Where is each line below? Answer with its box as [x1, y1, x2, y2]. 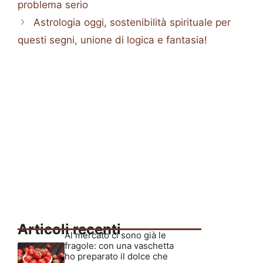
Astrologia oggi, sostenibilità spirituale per [33, 16, 231, 28]
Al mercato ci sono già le [65, 229, 166, 241]
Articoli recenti [18, 220, 121, 238]
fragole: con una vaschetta [65, 240, 174, 251]
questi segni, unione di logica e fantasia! [18, 33, 207, 46]
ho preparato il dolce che [65, 250, 168, 262]
